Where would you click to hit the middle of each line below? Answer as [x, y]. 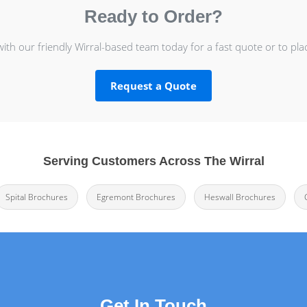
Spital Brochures [37, 197]
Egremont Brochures [136, 197]
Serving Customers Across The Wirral [153, 161]
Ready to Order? [153, 17]
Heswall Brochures [240, 197]
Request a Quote [153, 86]
